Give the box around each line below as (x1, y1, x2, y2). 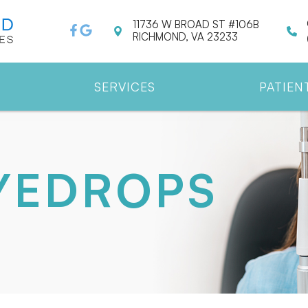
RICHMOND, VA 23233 (132, 30, 238, 44)
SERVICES (93, 79, 155, 94)
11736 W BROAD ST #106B (132, 18, 259, 32)
